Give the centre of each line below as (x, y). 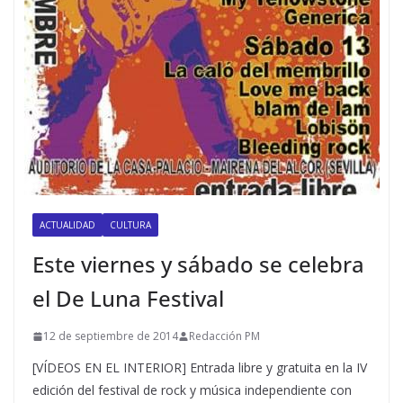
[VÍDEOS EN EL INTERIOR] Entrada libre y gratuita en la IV (200, 367)
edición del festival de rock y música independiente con (192, 390)
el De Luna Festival (128, 298)
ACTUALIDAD (67, 225)
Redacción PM (224, 336)
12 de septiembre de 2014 (111, 336)
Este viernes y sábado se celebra (198, 264)
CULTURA (130, 225)
